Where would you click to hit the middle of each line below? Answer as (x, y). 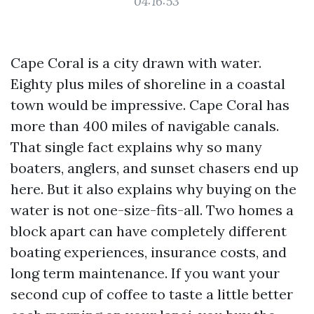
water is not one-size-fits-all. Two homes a (152, 210)
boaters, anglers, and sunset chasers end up (155, 168)
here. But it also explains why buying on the (153, 189)
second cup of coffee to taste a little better (152, 294)
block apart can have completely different (149, 231)
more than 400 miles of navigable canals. (145, 126)
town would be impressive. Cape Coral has (150, 105)
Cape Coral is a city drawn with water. (136, 63)
